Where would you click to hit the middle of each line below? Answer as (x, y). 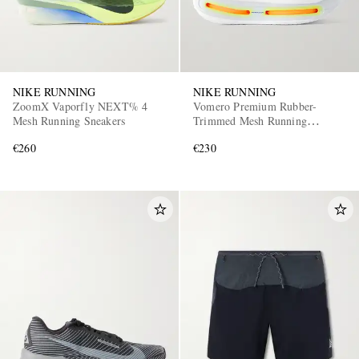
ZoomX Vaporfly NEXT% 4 (81, 107)
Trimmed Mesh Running (250, 121)
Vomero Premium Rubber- (255, 107)
